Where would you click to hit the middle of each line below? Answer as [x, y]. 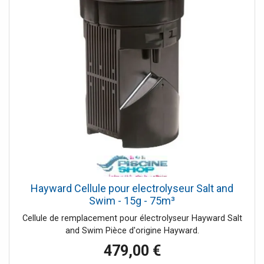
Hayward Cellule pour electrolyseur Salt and [132, 189]
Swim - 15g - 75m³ [132, 201]
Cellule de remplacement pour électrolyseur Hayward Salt [132, 219]
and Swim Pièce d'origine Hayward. [132, 231]
